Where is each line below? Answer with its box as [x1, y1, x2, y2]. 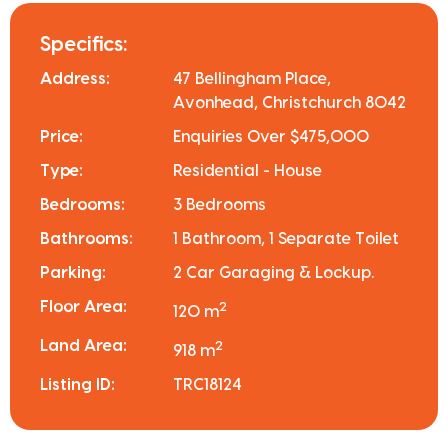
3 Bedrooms [173, 196, 267, 213]
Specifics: [40, 34, 127, 55]
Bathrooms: [40, 230, 133, 247]
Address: [40, 70, 110, 87]
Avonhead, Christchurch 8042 [173, 94, 407, 111]
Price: [40, 128, 83, 145]
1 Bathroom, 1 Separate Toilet [173, 230, 400, 247]
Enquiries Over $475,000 [173, 128, 370, 145]
